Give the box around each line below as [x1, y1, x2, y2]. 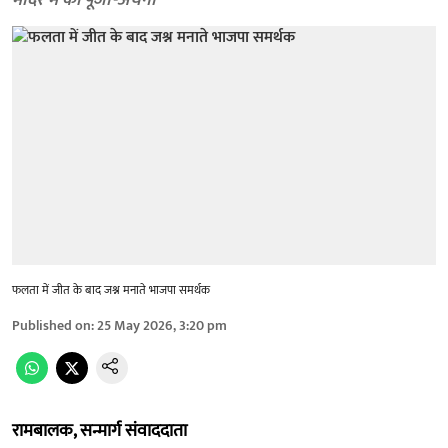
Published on [12, 313, 91, 337]
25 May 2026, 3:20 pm [97, 313, 227, 337]
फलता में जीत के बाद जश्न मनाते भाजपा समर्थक [12, 279, 210, 300]
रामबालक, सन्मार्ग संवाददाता [12, 415, 187, 446]
